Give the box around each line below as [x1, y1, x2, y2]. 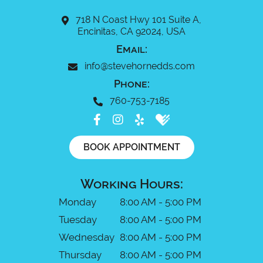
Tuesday [58, 214, 97, 226]
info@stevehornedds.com [82, 60, 195, 72]
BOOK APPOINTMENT [83, 141, 180, 153]
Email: [116, 43, 147, 56]
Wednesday [58, 231, 114, 244]
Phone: [113, 77, 150, 90]
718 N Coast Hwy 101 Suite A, [73, 14, 201, 26]
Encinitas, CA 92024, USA [77, 26, 186, 38]
